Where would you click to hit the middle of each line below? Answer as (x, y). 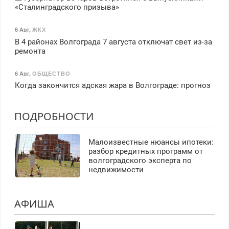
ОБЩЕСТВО (51, 73)
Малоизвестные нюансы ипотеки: (151, 142)
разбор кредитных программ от (145, 151)
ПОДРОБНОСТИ (54, 117)
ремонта (30, 51)
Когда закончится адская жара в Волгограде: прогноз (112, 86)
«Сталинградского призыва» (67, 7)
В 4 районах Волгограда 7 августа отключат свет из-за (113, 42)
